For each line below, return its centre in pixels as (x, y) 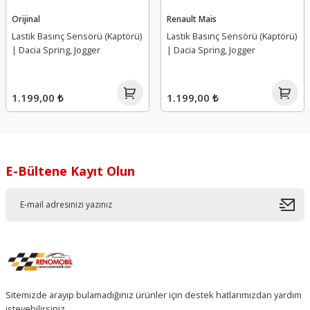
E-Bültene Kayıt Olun (70, 171)
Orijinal (26, 18)
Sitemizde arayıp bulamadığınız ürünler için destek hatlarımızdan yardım (154, 294)
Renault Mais (192, 18)
